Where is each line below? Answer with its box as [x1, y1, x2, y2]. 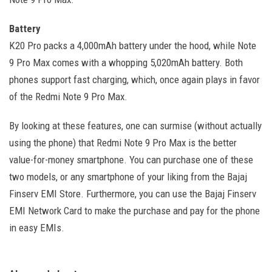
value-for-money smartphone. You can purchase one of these [9, 154, 253, 166]
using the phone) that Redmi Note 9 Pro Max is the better [9, 137, 237, 149]
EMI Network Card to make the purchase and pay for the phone [9, 205, 260, 217]
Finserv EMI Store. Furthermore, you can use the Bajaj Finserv [9, 188, 256, 200]
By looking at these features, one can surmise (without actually [9, 120, 262, 132]
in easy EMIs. [9, 222, 64, 234]
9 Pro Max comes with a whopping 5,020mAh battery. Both [9, 56, 243, 69]
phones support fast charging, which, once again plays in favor [9, 73, 260, 86]
